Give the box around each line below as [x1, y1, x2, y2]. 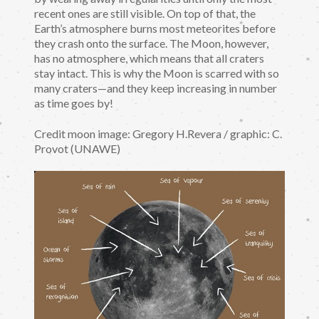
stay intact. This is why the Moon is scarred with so [34, 66, 279, 80]
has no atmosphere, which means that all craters [34, 51, 264, 66]
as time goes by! [34, 96, 113, 110]
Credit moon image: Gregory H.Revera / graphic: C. [34, 126, 282, 140]
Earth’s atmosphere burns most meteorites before [34, 21, 276, 36]
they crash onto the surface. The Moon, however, [34, 36, 268, 51]
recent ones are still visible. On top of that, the [34, 6, 256, 21]
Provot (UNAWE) [34, 141, 120, 155]
